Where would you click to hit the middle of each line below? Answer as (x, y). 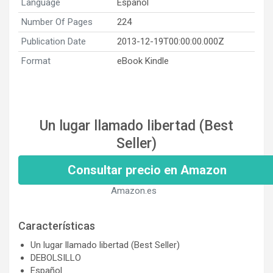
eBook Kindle (143, 61)
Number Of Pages (57, 22)
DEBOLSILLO (56, 257)
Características (57, 225)
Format (36, 61)
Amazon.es (133, 190)
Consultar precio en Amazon (147, 170)
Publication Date (54, 41)
